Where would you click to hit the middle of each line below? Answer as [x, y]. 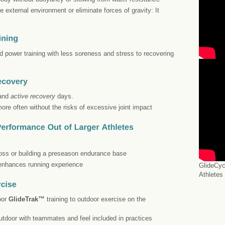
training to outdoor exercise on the [96, 199]
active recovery [33, 96]
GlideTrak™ [28, 199]
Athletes [211, 174]
